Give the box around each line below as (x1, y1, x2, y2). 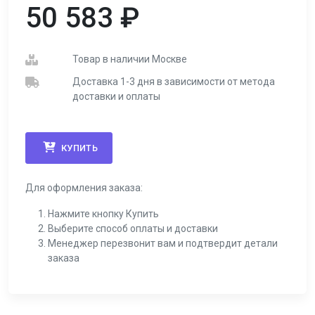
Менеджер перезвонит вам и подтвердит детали (48, 238, 278, 249)
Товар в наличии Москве (72, 53, 187, 65)
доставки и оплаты (72, 91, 160, 102)
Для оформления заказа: (25, 182, 143, 193)
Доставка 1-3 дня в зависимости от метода (72, 76, 275, 87)
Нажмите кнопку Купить (48, 208, 159, 219)
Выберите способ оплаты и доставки (48, 223, 218, 234)
